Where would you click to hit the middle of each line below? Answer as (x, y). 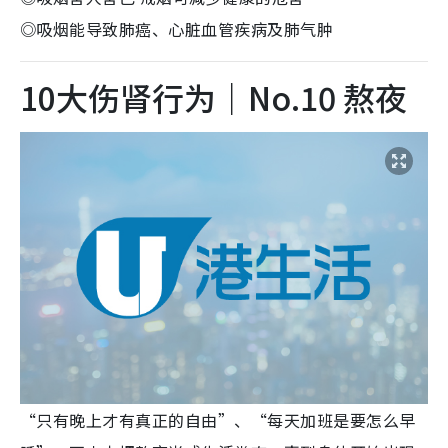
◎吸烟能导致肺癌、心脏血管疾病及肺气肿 (177, 28)
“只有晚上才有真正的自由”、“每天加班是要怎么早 (218, 419)
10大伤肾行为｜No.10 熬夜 (213, 96)
